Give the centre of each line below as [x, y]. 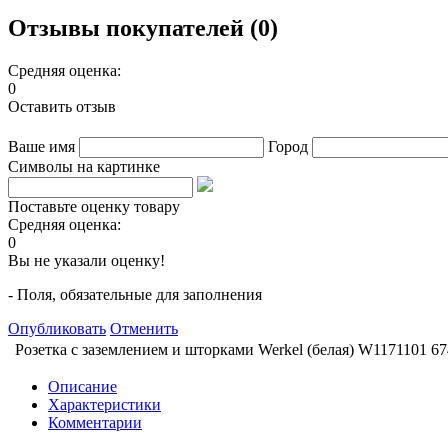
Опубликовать [57, 328]
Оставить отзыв [62, 106]
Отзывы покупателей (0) [143, 27]
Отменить [144, 328]
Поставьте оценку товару [94, 206]
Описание [82, 386]
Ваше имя [41, 146]
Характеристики [104, 404]
